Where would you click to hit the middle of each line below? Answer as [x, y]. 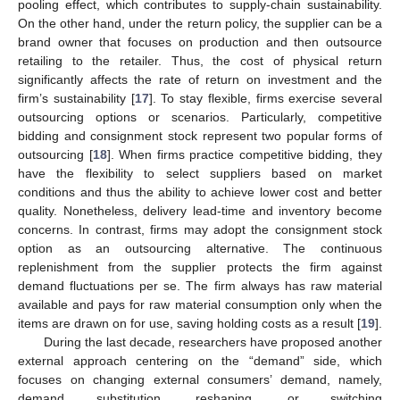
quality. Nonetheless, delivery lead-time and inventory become [200, 210]
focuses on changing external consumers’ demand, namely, [200, 379]
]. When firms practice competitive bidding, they [245, 154]
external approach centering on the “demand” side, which [200, 360]
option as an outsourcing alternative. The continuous [200, 248]
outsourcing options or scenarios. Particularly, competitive [200, 117]
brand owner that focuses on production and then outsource [200, 42]
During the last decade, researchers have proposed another [212, 342]
